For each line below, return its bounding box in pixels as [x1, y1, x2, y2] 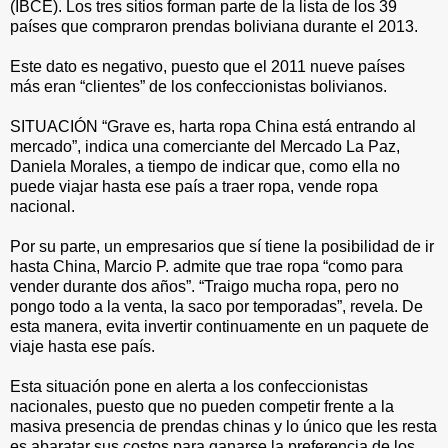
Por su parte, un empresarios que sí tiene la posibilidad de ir [10, 238, 434, 255]
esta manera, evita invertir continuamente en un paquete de [10, 318, 429, 335]
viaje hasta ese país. [10, 338, 155, 355]
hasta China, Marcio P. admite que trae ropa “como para [10, 258, 403, 275]
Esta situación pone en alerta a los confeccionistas [10, 378, 368, 395]
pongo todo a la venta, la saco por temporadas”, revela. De [10, 298, 423, 315]
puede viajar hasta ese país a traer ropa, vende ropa [10, 178, 378, 195]
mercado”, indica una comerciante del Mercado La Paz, [10, 138, 400, 155]
